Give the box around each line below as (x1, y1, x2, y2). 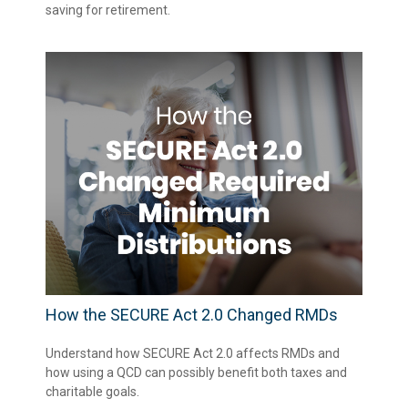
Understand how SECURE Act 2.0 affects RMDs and (46, 345, 340, 361)
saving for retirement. (46, 2, 170, 17)
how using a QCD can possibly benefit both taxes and (46, 364, 347, 380)
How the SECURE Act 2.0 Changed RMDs (46, 304, 338, 324)
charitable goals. (46, 383, 139, 399)
